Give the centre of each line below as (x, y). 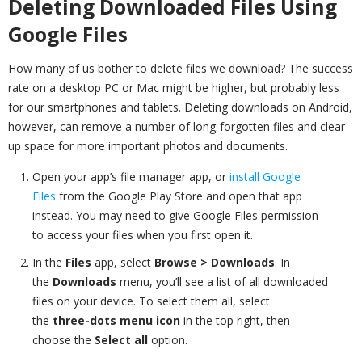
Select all (123, 339)
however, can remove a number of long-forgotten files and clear (177, 126)
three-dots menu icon (116, 320)
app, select (123, 262)
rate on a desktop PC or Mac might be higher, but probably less (174, 87)
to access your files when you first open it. (143, 234)
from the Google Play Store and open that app (179, 196)
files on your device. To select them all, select (151, 301)
